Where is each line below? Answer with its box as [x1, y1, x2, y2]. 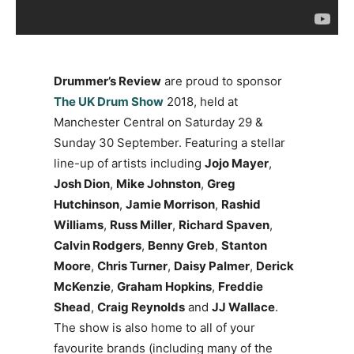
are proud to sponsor [161, 73, 282, 89]
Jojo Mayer [205, 156, 269, 171]
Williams [54, 217, 104, 233]
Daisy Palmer [174, 258, 250, 274]
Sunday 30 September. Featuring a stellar [54, 135, 285, 151]
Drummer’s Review [54, 73, 161, 89]
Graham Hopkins [117, 279, 212, 295]
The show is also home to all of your [54, 320, 255, 336]
